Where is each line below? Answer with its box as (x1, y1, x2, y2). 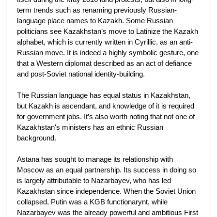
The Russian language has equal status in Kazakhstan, (17, 91, 190, 99)
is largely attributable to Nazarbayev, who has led (17, 176, 171, 185)
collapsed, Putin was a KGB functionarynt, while (17, 198, 168, 206)
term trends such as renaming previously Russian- (17, 6, 177, 14)
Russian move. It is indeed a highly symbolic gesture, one (17, 48, 199, 57)
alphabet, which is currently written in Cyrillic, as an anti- (17, 38, 193, 46)
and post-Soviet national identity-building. (17, 70, 145, 78)
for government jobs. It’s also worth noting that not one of (17, 112, 195, 121)
